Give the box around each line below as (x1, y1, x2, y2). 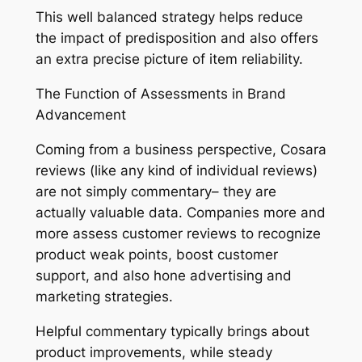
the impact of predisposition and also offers (35, 30, 318, 47)
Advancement (35, 107, 126, 123)
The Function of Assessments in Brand (35, 86, 286, 102)
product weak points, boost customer (35, 246, 278, 263)
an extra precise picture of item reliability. (35, 51, 303, 68)
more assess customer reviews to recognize (35, 225, 321, 242)
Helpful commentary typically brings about (35, 322, 309, 339)
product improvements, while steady (35, 343, 272, 360)
